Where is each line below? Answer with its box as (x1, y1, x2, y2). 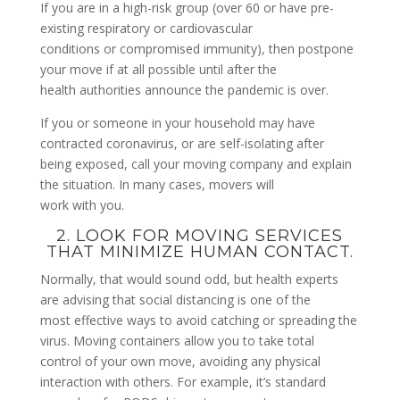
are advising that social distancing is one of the (39, 290, 311, 308)
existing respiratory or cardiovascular (39, 19, 253, 37)
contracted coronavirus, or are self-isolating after (39, 134, 324, 152)
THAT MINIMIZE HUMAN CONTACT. (46, 241, 354, 262)
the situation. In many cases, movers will (39, 175, 274, 193)
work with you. (39, 196, 124, 213)
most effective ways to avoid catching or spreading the (39, 311, 357, 329)
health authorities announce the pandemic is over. (39, 80, 329, 98)
